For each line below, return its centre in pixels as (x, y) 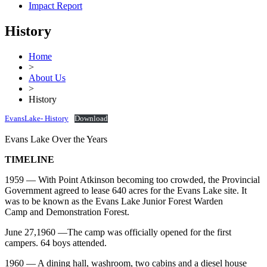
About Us (47, 78)
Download (91, 119)
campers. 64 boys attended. (56, 243)
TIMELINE (30, 160)
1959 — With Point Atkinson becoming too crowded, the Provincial (132, 180)
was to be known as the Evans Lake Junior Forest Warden (114, 201)
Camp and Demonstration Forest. (67, 212)
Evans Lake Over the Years (56, 139)
